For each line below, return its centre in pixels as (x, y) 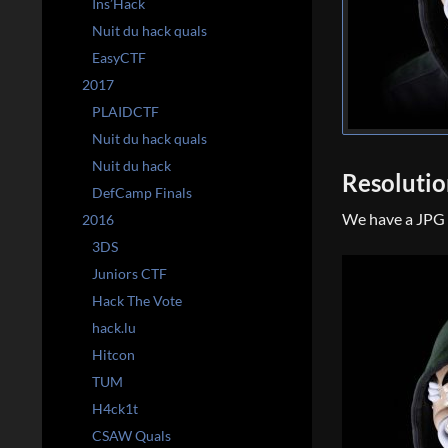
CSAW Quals (131, 435)
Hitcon (113, 354)
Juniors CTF (129, 273)
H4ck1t (115, 408)
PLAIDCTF (125, 111)
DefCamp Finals (142, 192)
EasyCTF (119, 57)
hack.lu (114, 327)
